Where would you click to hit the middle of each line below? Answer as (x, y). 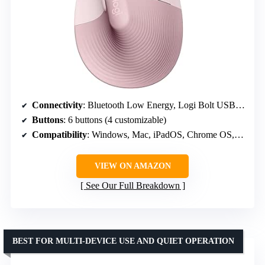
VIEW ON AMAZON (132, 166)
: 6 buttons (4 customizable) (115, 120)
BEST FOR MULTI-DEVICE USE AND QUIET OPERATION (123, 241)
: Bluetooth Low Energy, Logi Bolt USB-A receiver (159, 105)
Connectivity (57, 105)
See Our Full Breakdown (132, 186)
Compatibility (59, 135)
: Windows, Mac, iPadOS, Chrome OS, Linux (161, 135)
